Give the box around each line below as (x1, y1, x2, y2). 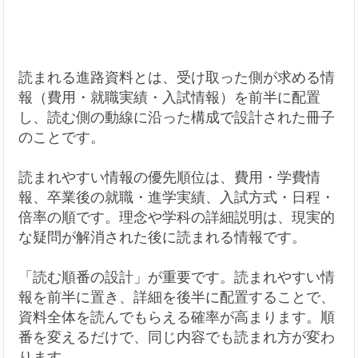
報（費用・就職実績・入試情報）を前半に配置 (18, 89, 321, 106)
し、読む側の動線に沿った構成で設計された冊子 (18, 109, 336, 126)
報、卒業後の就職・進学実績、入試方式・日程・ (18, 189, 336, 206)
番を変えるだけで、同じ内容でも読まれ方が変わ (18, 329, 336, 346)
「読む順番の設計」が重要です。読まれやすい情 (18, 269, 336, 286)
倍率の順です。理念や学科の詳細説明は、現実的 (18, 209, 336, 226)
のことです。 (18, 129, 105, 146)
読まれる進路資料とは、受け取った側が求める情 (18, 70, 336, 86)
